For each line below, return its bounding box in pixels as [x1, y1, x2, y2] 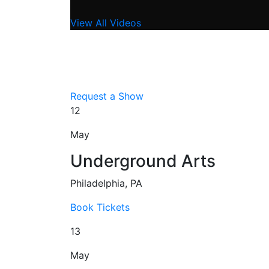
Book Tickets [70, 201, 130, 213]
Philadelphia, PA [70, 177, 142, 189]
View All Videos [70, 16, 141, 29]
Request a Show [70, 89, 144, 102]
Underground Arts [70, 150, 216, 171]
